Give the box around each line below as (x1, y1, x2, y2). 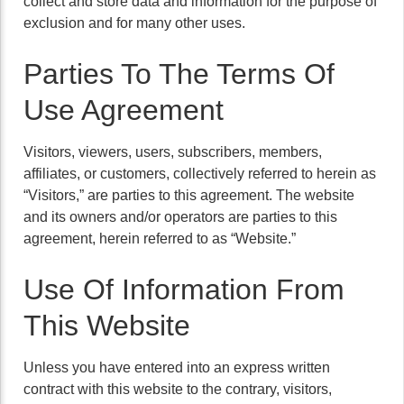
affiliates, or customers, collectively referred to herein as (23, 166, 376, 181)
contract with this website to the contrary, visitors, (23, 381, 332, 397)
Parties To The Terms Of (23, 58, 335, 90)
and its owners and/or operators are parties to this (23, 209, 337, 225)
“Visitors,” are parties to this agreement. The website (23, 188, 354, 203)
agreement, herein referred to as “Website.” (23, 231, 296, 246)
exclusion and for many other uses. (23, 15, 245, 31)
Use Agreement (23, 94, 224, 126)
